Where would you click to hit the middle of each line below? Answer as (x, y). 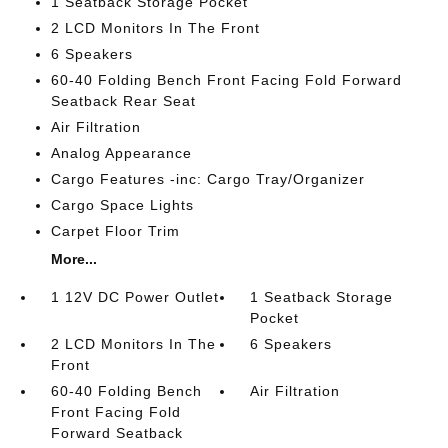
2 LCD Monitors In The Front (155, 28)
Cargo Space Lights (122, 205)
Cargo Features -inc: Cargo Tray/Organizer (207, 179)
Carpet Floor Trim (115, 231)
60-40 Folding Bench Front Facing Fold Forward (226, 80)
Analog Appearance (121, 153)
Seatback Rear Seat (123, 101)
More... (73, 259)
